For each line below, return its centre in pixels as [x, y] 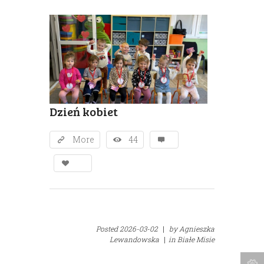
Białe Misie [196, 240]
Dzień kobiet [84, 112]
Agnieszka [197, 229]
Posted [108, 229]
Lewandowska [134, 240]
